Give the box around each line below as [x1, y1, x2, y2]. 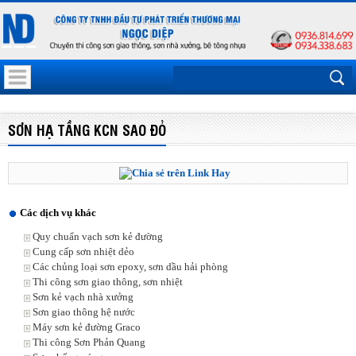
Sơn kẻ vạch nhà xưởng [33, 291, 133, 304]
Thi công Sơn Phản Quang [33, 336, 145, 349]
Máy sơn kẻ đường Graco [33, 321, 141, 334]
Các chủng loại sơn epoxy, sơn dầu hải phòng [33, 261, 228, 273]
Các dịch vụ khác [20, 207, 96, 219]
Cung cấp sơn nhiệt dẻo [33, 246, 134, 258]
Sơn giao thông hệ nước [33, 306, 135, 319]
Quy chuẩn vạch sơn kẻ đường [33, 230, 163, 243]
